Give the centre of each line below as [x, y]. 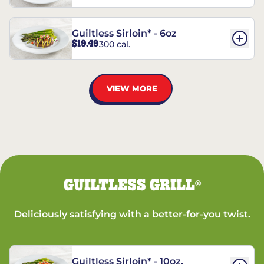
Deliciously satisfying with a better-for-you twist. [132, 214]
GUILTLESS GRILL [129, 186]
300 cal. [115, 44]
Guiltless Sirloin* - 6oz [124, 34]
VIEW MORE [132, 88]
